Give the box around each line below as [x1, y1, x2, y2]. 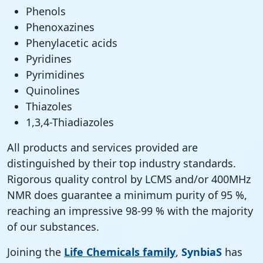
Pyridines [26, 52, 72, 66]
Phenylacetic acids [26, 36, 117, 50]
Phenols [26, 4, 66, 18]
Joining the [7, 245, 64, 259]
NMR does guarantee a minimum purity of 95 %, [7, 188, 247, 202]
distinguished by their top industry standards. [7, 156, 236, 170]
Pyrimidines [26, 68, 85, 82]
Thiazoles [26, 99, 72, 113]
